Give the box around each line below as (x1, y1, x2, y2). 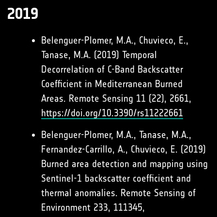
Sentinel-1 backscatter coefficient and (41, 172, 191, 184)
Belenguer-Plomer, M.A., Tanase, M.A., (41, 129, 191, 140)
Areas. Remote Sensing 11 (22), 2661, (41, 93, 191, 104)
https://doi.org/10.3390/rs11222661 (41, 107, 183, 119)
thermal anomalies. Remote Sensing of (41, 187, 196, 199)
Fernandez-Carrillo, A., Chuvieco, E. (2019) (41, 143, 206, 155)
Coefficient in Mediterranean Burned (41, 78, 183, 90)
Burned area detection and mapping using (41, 158, 208, 170)
